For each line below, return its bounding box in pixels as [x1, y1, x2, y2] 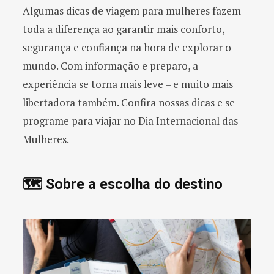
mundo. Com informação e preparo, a [23, 59, 198, 73]
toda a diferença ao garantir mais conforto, [23, 22, 224, 37]
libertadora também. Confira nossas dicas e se [23, 95, 235, 110]
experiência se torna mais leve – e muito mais [23, 77, 233, 92]
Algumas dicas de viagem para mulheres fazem [23, 4, 241, 18]
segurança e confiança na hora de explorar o [23, 40, 231, 55]
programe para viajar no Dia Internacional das [23, 114, 238, 128]
